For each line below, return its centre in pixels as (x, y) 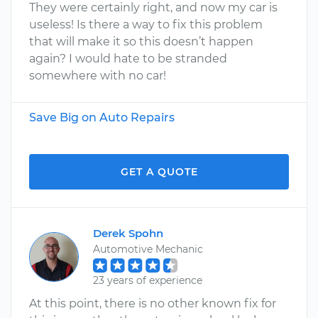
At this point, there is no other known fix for (153, 303)
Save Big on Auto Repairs (102, 117)
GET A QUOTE (159, 172)
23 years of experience (148, 280)
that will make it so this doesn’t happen (141, 42)
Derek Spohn (128, 233)
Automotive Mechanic (148, 249)
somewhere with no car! (98, 76)
